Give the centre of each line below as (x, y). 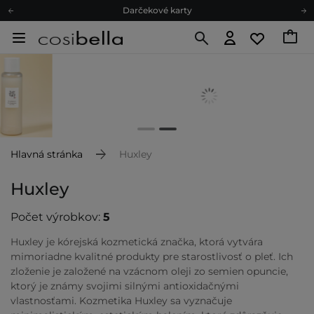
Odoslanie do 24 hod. (157, 71)
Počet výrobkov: (57, 217)
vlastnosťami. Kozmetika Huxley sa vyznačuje (121, 301)
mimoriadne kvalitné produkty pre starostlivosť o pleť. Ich (152, 257)
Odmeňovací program (157, 51)
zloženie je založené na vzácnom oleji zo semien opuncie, (149, 272)
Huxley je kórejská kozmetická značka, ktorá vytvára (137, 242)
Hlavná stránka (47, 155)
